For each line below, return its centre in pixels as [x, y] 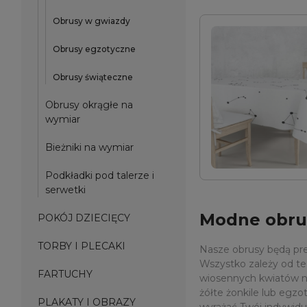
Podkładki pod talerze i [100, 175]
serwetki [65, 190]
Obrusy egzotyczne [94, 49]
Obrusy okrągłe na [89, 105]
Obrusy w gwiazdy [91, 21]
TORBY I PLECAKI [82, 246]
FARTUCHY [65, 274]
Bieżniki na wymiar [89, 147]
